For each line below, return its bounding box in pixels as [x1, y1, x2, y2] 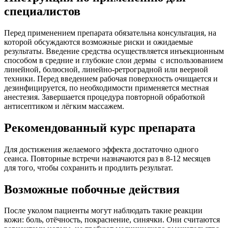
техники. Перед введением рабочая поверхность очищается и [4, 74, 218, 83]
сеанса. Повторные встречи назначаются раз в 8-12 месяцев [4, 154, 211, 163]
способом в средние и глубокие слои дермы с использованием [4, 55, 223, 65]
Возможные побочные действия [4, 182, 180, 196]
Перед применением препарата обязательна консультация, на [4, 28, 216, 37]
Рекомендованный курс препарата [4, 121, 195, 134]
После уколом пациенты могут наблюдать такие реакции [4, 206, 203, 215]
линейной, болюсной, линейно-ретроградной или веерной [4, 65, 208, 74]
